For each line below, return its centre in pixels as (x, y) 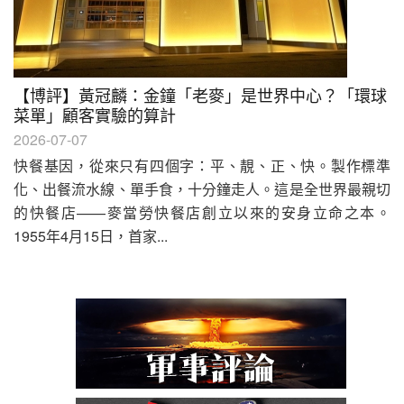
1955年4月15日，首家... (91, 236)
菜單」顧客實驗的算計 (95, 115)
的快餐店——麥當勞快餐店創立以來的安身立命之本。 (202, 212)
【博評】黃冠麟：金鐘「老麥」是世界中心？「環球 (200, 95)
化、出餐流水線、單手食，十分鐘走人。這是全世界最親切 (202, 189)
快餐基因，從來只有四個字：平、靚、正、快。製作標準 (202, 165)
